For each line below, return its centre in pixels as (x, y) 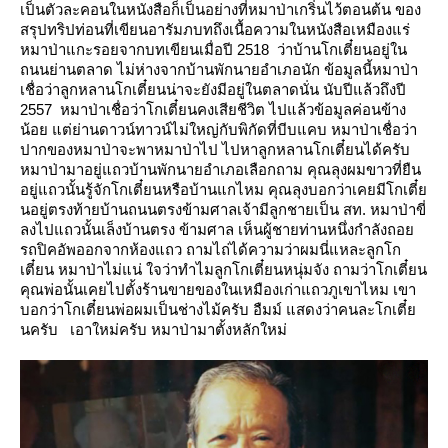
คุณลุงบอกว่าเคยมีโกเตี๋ (347, 190)
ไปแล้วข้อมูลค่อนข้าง (337, 110)
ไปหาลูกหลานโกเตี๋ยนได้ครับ (316, 150)
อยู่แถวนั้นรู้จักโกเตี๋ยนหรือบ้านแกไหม (142, 190)
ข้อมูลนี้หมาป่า (371, 70)
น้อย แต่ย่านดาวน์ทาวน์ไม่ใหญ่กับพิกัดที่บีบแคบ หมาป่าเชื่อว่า (218, 130)
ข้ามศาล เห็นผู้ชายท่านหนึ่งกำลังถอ (296, 230)
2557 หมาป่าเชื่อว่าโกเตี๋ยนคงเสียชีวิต (142, 110)
